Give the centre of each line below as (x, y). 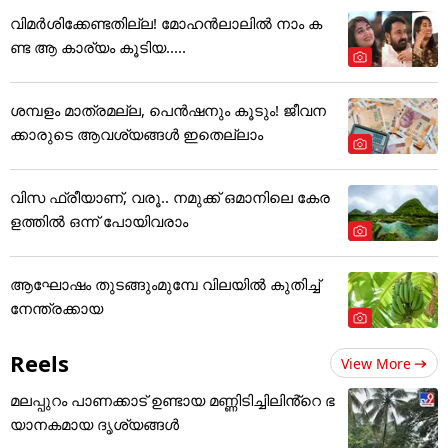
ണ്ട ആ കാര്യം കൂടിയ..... (98, 46)
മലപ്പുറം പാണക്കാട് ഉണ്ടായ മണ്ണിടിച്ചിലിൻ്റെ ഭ (172, 399)
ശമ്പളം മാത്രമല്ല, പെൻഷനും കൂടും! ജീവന (168, 109)
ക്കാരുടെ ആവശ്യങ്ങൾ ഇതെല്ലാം (136, 133)
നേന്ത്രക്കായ (56, 307)
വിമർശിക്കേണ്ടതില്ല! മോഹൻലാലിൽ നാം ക (166, 22)
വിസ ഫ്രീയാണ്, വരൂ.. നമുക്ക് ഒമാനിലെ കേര (170, 196)
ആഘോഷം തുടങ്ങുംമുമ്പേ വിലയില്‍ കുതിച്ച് (165, 283)
